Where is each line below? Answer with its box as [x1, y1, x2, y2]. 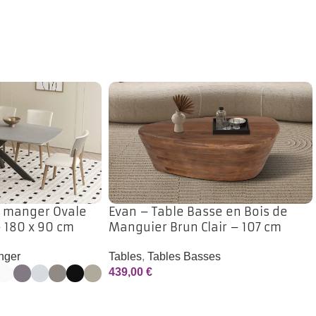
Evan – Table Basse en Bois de [109, 204, 288, 219]
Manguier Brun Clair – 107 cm [109, 219, 282, 234]
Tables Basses [147, 250, 221, 262]
